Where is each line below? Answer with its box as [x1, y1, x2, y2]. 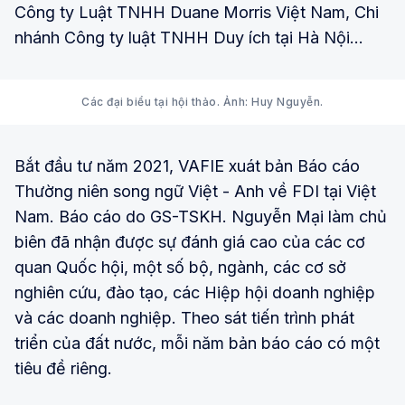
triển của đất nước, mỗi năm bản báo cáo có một [14, 333, 380, 353]
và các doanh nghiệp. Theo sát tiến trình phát [14, 307, 354, 327]
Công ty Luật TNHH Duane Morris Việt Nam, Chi [14, 2, 379, 22]
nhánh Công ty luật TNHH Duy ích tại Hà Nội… [14, 27, 363, 47]
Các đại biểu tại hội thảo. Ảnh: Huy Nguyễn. [81, 94, 324, 108]
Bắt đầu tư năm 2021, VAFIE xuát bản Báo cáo [14, 155, 360, 175]
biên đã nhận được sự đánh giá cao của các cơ [14, 231, 365, 251]
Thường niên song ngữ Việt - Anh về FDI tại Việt [14, 181, 376, 201]
